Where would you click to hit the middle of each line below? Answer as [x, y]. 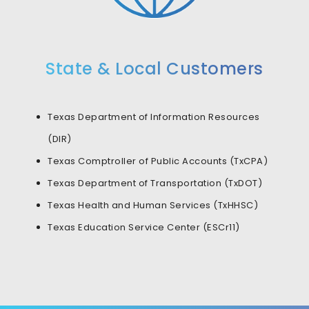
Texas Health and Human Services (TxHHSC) [153, 205]
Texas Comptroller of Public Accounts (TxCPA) [158, 161]
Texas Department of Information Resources [154, 117]
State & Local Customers [154, 68]
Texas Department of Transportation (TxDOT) [155, 183]
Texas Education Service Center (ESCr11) [144, 227]
